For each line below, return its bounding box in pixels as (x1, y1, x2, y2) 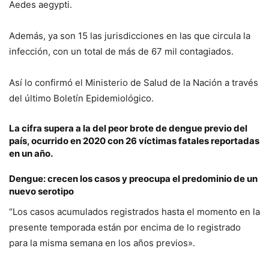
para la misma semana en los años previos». (9, 237, 195, 249)
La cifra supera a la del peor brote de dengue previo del (9, 122, 247, 134)
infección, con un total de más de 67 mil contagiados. (9, 46, 234, 58)
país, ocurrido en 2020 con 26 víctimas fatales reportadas (9, 135, 259, 147)
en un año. (9, 148, 53, 160)
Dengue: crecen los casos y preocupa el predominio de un (9, 173, 258, 185)
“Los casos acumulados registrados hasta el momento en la (9, 206, 260, 218)
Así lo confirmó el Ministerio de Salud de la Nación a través (9, 77, 258, 89)
